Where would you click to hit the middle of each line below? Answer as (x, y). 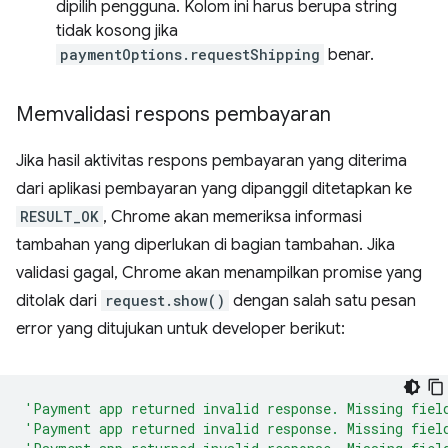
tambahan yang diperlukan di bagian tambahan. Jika (205, 245)
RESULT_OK (59, 216)
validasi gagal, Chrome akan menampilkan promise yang (219, 273)
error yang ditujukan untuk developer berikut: (180, 329)
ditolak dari (58, 301)
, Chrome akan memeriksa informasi (232, 217)
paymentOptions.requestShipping (190, 54)
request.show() (165, 300)
